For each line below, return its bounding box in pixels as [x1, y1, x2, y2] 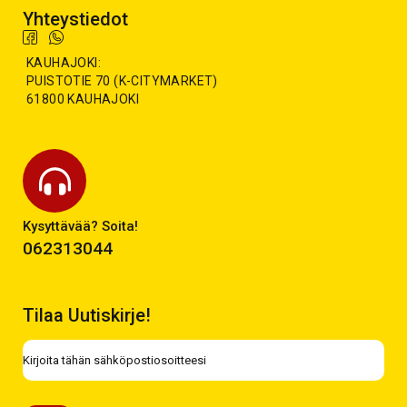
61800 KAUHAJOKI [26, 92, 139, 106]
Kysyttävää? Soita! [23, 218, 138, 234]
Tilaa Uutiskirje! [23, 304, 151, 326]
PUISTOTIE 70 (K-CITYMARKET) [26, 74, 218, 88]
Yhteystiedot [23, 8, 128, 30]
